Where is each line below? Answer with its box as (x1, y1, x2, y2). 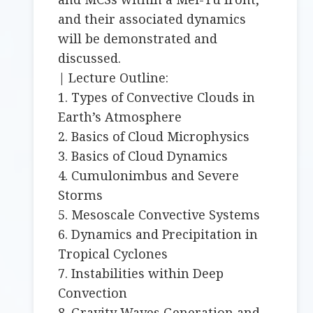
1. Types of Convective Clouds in (58, 89, 256, 106)
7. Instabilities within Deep (58, 265, 224, 282)
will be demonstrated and (58, 30, 218, 48)
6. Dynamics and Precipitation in (58, 226, 259, 243)
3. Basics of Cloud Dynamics (58, 147, 228, 165)
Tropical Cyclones (58, 245, 168, 263)
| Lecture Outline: (58, 69, 169, 87)
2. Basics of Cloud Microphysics (58, 128, 250, 145)
